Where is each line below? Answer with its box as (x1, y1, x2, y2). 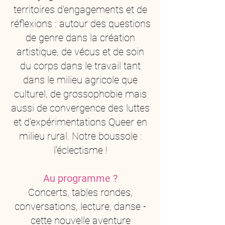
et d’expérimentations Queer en (14, 116, 147, 128)
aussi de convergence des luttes (11, 102, 150, 114)
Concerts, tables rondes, (28, 186, 133, 198)
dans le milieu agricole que (23, 74, 138, 86)
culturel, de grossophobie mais (14, 88, 147, 100)
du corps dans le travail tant (20, 60, 141, 72)
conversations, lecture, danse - (15, 200, 146, 212)
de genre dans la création (26, 32, 135, 44)
